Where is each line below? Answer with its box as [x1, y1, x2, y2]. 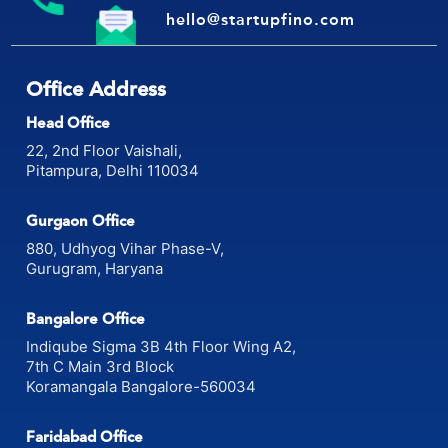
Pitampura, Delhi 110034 [26, 160, 200, 180]
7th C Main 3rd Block [26, 356, 179, 376]
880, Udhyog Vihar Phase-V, [26, 238, 230, 258]
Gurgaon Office [26, 211, 136, 230]
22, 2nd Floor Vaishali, [26, 140, 187, 160]
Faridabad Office [26, 427, 144, 446]
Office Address [26, 76, 167, 101]
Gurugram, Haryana [26, 258, 164, 278]
